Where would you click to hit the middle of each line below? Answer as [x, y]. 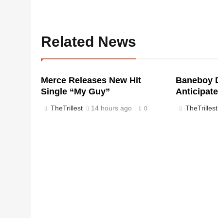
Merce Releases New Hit [91, 80]
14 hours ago [111, 108]
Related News [89, 42]
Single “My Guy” [75, 91]
